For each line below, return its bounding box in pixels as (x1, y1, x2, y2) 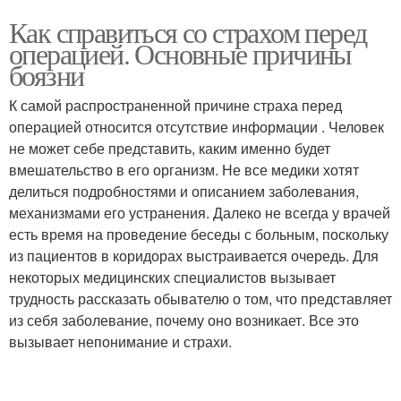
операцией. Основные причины (9, 34, 352, 73)
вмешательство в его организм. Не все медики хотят (9, 159, 359, 180)
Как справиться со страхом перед (9, 13, 367, 51)
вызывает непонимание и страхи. (9, 331, 232, 352)
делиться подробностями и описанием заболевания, (9, 181, 359, 201)
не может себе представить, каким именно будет (9, 138, 330, 158)
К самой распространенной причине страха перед (9, 95, 342, 115)
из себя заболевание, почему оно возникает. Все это (9, 310, 359, 330)
